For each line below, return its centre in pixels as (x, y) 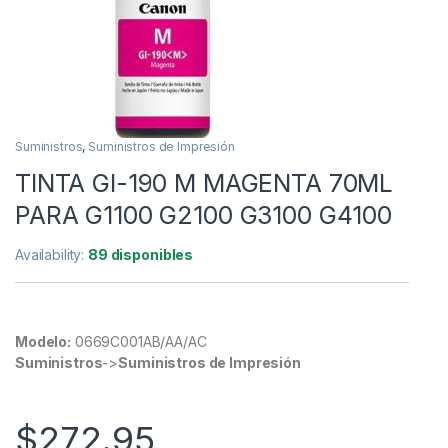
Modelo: (43, 341)
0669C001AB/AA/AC (139, 341)
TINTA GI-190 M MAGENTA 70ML (204, 182)
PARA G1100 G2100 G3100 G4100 (204, 214)
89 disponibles (141, 254)
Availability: (52, 254)
